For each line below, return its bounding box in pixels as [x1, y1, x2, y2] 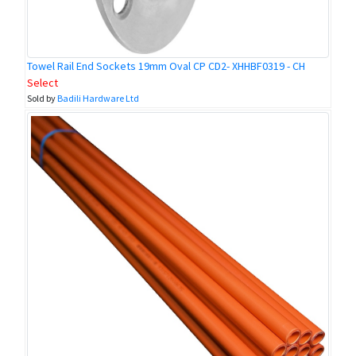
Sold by [27, 92, 57, 105]
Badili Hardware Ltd [57, 92, 139, 105]
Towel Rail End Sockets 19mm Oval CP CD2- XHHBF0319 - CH [27, 59, 305, 74]
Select [27, 75, 58, 91]
